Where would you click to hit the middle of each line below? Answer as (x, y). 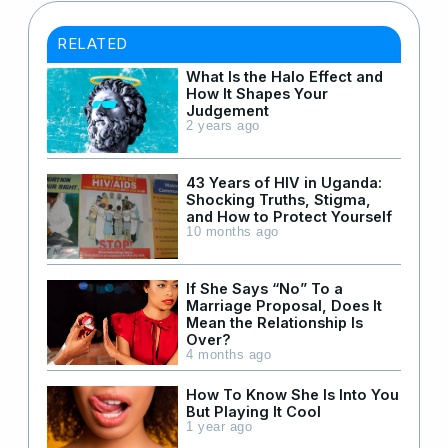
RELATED (92, 43)
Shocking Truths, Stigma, (278, 199)
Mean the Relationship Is (274, 322)
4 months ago (228, 354)
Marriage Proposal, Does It (284, 305)
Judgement (227, 110)
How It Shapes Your (257, 93)
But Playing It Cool (253, 411)
